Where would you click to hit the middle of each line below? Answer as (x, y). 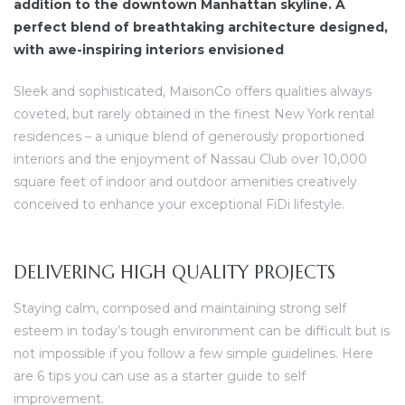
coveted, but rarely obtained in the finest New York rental (194, 114)
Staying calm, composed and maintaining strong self (180, 308)
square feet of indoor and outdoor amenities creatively (185, 182)
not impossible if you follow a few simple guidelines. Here (193, 353)
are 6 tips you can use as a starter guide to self (160, 376)
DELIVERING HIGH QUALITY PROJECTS (174, 272)
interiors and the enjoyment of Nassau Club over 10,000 (190, 159)
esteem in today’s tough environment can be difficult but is (202, 330)
